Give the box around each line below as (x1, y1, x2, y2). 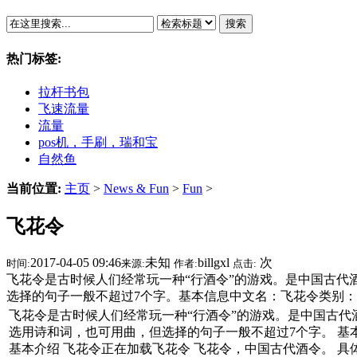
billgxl (198, 255, 233, 269)
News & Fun (104, 181, 169, 195)
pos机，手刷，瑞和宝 (38, 135, 158, 149)
